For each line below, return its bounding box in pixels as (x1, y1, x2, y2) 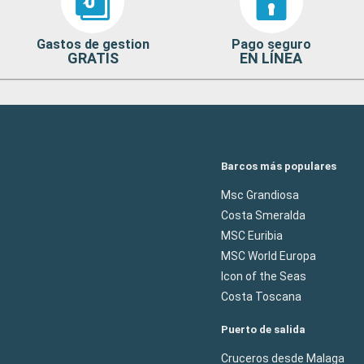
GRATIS (67, 50, 119, 67)
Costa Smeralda (221, 209, 305, 223)
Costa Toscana (221, 290, 301, 304)
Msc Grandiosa (221, 188, 299, 202)
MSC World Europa (221, 249, 316, 263)
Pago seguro (231, 37, 311, 53)
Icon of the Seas (221, 270, 306, 284)
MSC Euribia (221, 229, 283, 243)
